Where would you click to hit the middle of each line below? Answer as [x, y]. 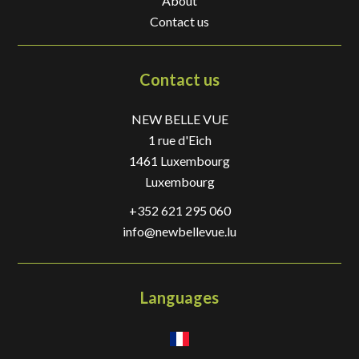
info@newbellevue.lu [179, 231]
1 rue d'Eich [179, 140]
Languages [179, 297]
